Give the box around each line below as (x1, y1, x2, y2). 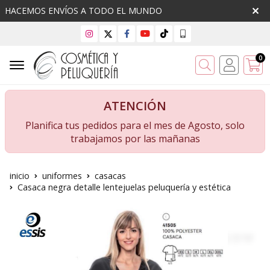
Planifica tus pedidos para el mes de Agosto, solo (25, 119, 245, 133)
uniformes (42, 170, 82, 182)
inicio (10, 170, 30, 182)
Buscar (214, 56, 253, 73)
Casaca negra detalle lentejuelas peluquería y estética (17, 181, 231, 193)
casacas (95, 170, 126, 182)
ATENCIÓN (104, 98, 166, 115)
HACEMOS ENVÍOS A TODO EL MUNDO (5, 5, 162, 16)
